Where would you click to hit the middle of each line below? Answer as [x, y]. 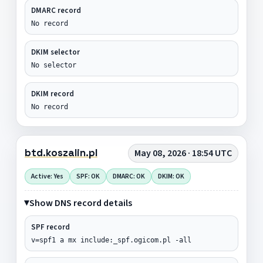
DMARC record [56, 10]
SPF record [50, 227]
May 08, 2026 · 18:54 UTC [183, 153]
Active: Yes [47, 176]
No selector [53, 65]
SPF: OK [88, 176]
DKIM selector [55, 52]
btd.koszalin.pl [61, 153]
